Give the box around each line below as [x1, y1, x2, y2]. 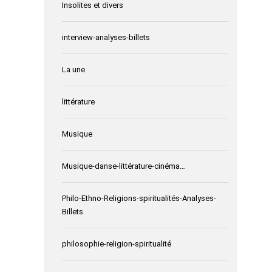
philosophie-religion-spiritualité [62, 239, 171, 249]
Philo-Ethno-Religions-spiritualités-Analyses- [62, 194, 216, 203]
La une [62, 65, 85, 75]
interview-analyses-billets [62, 33, 150, 42]
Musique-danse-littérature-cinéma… [62, 161, 185, 171]
